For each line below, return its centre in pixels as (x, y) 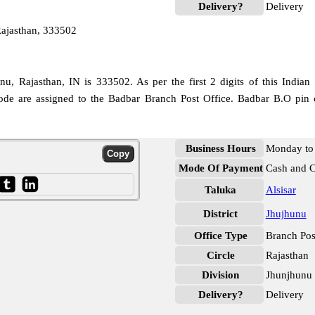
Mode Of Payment (220, 168)
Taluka (221, 190)
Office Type (220, 236)
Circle (220, 255)
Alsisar (281, 190)
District (221, 214)
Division (221, 275)
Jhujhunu (286, 214)
